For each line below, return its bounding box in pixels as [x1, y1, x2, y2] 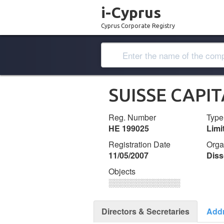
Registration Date [108, 138, 170, 150]
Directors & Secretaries [101, 205, 189, 217]
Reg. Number [108, 111, 156, 123]
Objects [108, 165, 135, 177]
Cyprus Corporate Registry [101, 22, 175, 29]
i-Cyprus [101, 4, 161, 21]
